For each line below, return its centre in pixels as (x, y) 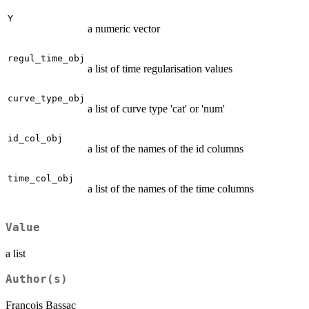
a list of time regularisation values (160, 69)
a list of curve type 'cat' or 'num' (156, 109)
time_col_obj (41, 179)
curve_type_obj (46, 99)
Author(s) (37, 279)
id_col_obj (35, 139)
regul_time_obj (46, 59)
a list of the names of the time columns (171, 189)
